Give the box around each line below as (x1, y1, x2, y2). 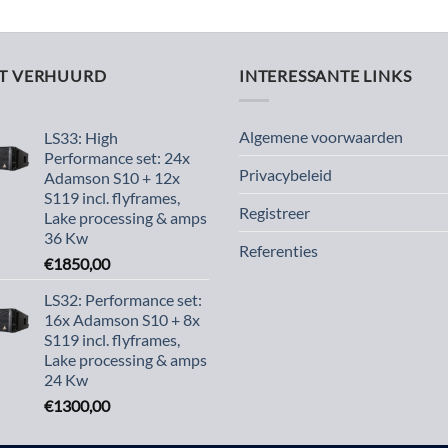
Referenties (239, 240, 318, 260)
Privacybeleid (239, 164, 332, 184)
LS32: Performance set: (44, 289, 202, 309)
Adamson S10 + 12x (44, 167, 180, 187)
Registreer (239, 202, 310, 222)
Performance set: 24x (44, 147, 190, 167)
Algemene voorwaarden (239, 126, 403, 146)
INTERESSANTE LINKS (239, 66, 412, 86)
